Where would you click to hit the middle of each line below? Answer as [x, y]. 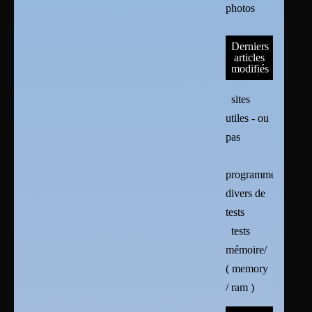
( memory [247, 269]
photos [241, 8]
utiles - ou [248, 118]
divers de [246, 194]
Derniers [250, 47]
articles [249, 58]
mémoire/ [247, 250]
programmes [253, 175]
